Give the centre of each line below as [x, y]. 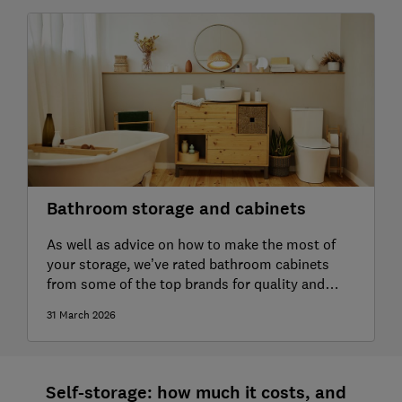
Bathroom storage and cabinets [176, 210]
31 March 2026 [81, 315]
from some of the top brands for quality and [185, 284]
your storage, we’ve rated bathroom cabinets [188, 264]
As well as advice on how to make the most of [191, 245]
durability [77, 304]
